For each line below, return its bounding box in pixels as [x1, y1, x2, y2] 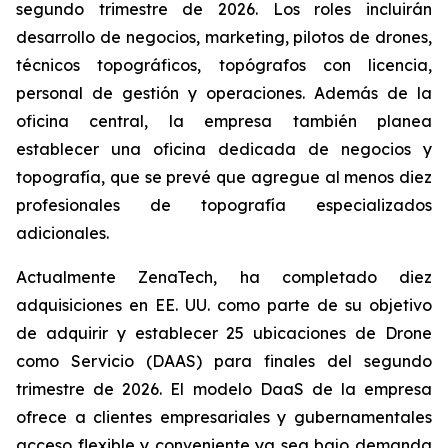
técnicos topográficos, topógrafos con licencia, [16, 55, 432, 75]
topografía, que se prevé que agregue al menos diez [16, 167, 432, 187]
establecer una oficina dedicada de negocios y [16, 139, 432, 159]
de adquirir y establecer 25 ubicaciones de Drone [16, 323, 432, 343]
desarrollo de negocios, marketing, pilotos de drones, [16, 27, 432, 47]
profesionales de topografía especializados [16, 195, 432, 215]
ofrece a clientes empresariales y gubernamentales [16, 407, 432, 427]
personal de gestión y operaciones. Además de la [16, 83, 432, 103]
